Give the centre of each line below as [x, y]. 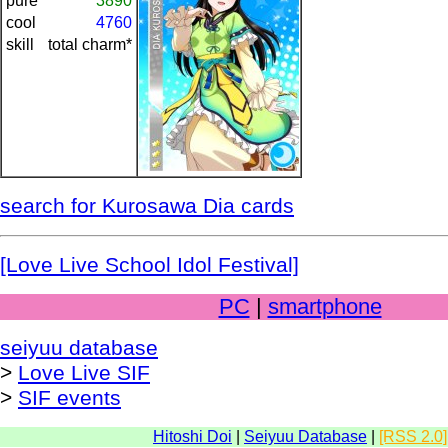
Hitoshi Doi [192, 436]
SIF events [69, 397]
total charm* [90, 44]
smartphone [324, 306]
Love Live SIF [84, 372]
